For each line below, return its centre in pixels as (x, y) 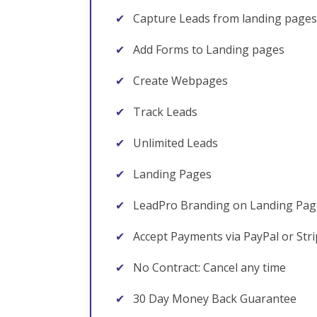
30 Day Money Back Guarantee (213, 299)
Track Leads (164, 112)
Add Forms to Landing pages (207, 50)
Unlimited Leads (174, 143)
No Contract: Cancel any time (208, 267)
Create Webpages (179, 81)
